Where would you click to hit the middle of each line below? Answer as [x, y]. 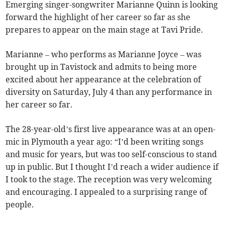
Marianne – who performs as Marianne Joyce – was [104, 54]
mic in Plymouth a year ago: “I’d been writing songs [105, 142]
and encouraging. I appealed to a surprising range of [106, 192]
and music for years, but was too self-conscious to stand [111, 154]
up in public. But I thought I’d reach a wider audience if [112, 167]
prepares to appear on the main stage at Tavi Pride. [104, 30]
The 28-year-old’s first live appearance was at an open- [111, 129]
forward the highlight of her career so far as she [98, 17]
